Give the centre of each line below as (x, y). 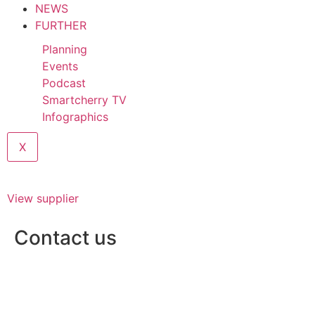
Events (60, 66)
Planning (65, 49)
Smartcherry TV (84, 100)
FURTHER (61, 25)
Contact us (65, 238)
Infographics (75, 117)
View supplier (43, 198)
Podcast (64, 83)
